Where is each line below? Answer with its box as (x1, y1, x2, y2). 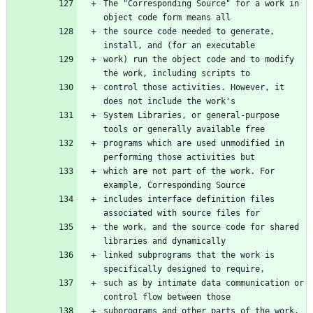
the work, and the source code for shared (103, 222, 299, 233)
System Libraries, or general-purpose (103, 110, 279, 121)
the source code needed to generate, (103, 27, 275, 37)
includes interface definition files (103, 194, 275, 205)
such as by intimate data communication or (103, 278, 304, 289)
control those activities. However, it (103, 82, 284, 93)
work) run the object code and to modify (103, 54, 294, 65)
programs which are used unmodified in (103, 138, 284, 149)
